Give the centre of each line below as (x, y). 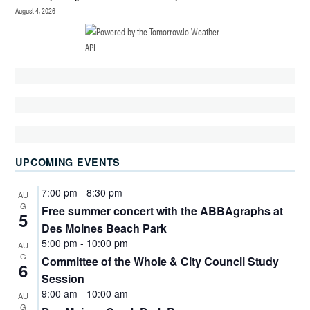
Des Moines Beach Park (104, 228)
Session (63, 278)
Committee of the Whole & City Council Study (160, 261)
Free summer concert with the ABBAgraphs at (162, 210)
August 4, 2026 (36, 10)
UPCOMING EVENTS (68, 162)
